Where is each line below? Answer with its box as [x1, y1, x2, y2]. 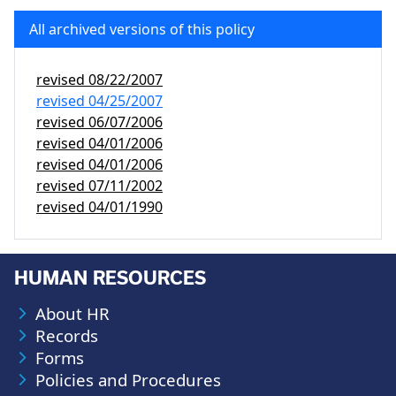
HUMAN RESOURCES [14, 268, 206, 288]
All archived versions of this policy [29, 19, 255, 39]
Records [35, 324, 98, 346]
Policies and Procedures [35, 369, 221, 391]
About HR [35, 302, 110, 324]
